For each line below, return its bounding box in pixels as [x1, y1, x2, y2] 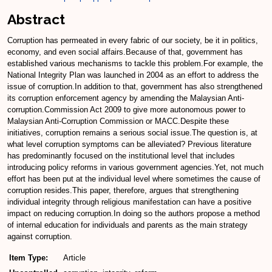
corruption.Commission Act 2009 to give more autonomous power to [7, 105, 245, 115]
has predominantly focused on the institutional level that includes [7, 151, 235, 161]
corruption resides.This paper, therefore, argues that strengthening [7, 186, 239, 195]
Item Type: [9, 253, 48, 263]
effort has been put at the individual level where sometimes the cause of [7, 174, 260, 184]
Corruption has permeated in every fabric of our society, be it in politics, [7, 36, 258, 46]
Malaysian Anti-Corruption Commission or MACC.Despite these [7, 117, 229, 126]
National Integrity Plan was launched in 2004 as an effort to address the [7, 70, 259, 80]
